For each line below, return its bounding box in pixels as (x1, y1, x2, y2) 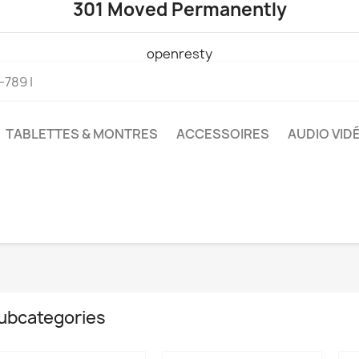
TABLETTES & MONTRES (6, 125, 158, 143)
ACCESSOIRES (176, 125, 269, 143)
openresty (147, 45, 212, 63)
